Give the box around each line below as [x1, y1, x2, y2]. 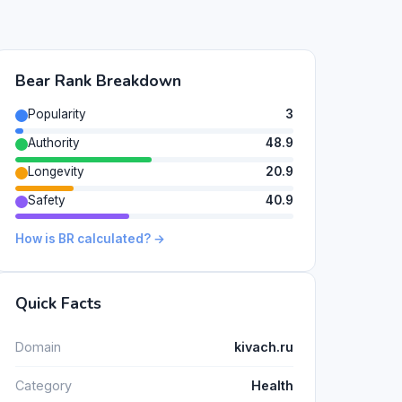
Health [251, 378, 293, 394]
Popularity [28, 107, 86, 122]
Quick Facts [15, 293, 101, 315]
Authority [28, 135, 80, 150]
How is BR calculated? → [15, 232, 165, 247]
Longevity [28, 163, 84, 179]
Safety [28, 192, 66, 207]
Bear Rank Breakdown [15, 70, 181, 92]
